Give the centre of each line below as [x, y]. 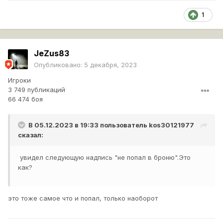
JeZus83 [52, 54]
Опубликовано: [59, 65]
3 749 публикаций [37, 90]
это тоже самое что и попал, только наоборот [83, 198]
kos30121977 [171, 125]
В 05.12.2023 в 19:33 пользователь [89, 125]
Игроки [19, 80]
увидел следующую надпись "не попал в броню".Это [104, 158]
